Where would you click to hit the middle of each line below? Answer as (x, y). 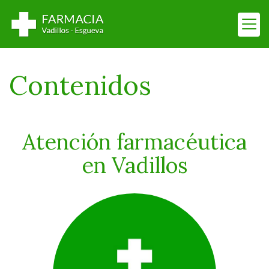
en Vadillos (134, 165)
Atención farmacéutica (134, 142)
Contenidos (80, 85)
